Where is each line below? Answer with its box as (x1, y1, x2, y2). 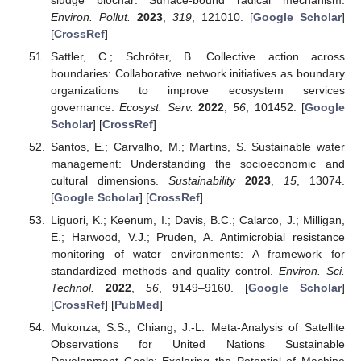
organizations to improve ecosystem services (50, 83, 345, 97)
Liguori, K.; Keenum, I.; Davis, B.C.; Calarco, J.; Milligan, (50, 214, 345, 226)
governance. (50, 100, 120, 114)
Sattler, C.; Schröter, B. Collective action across (50, 49, 345, 63)
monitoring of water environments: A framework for (50, 247, 345, 260)
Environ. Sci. (279, 264, 346, 277)
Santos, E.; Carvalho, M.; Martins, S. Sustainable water (50, 139, 345, 153)
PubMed (114, 298, 160, 311)
